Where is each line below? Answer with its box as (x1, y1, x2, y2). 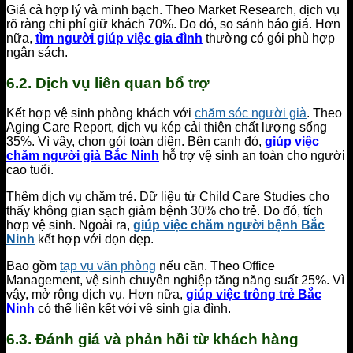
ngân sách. (6, 45, 68, 59)
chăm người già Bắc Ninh (6, 149, 159, 163)
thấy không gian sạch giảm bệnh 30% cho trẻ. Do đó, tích (6, 204, 323, 218)
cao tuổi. (6, 163, 54, 177)
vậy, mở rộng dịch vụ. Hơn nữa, (6, 288, 186, 302)
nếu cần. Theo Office (156, 259, 275, 273)
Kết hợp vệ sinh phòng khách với (6, 106, 195, 121)
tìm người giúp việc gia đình (35, 31, 203, 45)
